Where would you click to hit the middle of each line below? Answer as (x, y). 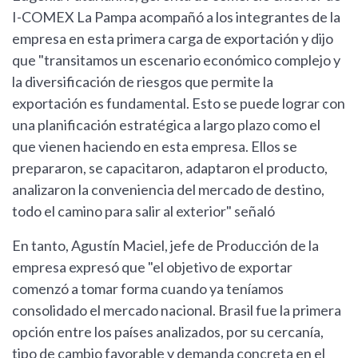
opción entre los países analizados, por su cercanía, (168, 332)
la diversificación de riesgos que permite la (143, 82)
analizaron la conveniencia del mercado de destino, (168, 190)
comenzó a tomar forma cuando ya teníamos (148, 289)
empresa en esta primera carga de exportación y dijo (173, 39)
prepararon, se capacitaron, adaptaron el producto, (170, 168)
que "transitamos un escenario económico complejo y (176, 60)
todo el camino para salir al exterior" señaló (145, 211)
